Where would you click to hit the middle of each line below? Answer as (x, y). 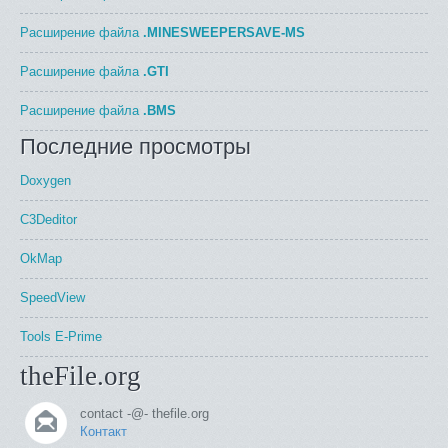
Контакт (103, 431)
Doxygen (45, 180)
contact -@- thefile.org (144, 413)
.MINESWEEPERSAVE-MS (224, 32)
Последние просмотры (135, 146)
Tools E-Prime (61, 336)
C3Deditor (48, 219)
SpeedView (52, 297)
